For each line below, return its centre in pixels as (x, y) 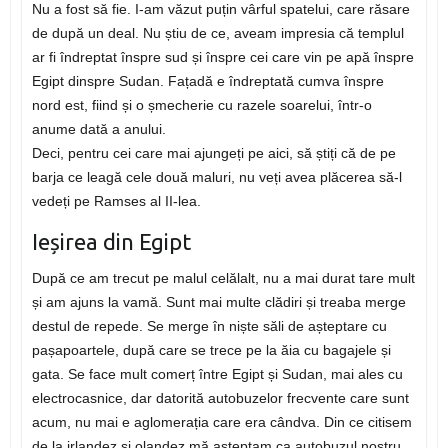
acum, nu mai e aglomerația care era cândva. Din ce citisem (221, 422)
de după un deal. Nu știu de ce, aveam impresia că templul (217, 33)
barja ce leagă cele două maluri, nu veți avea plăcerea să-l (216, 177)
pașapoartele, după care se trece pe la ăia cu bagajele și (211, 350)
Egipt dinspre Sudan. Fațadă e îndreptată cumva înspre (207, 81)
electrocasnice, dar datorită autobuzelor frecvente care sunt (220, 398)
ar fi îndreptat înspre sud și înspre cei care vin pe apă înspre (222, 57)
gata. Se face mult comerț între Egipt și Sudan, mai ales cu (217, 374)
